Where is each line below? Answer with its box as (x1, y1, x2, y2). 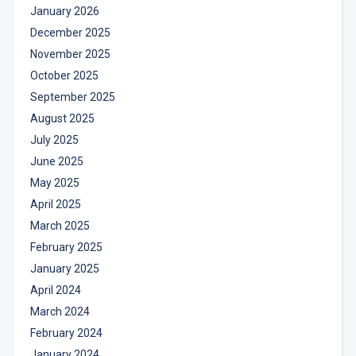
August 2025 (29, 111, 95, 125)
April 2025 (29, 197, 81, 211)
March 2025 (29, 219, 90, 232)
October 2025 (29, 68, 99, 82)
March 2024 (29, 304, 90, 318)
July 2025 (29, 133, 79, 146)
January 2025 (29, 261, 99, 275)
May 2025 (29, 176, 79, 189)
